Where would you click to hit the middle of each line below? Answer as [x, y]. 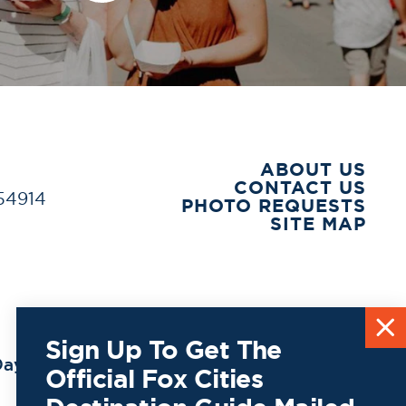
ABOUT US [313, 169]
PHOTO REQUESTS [273, 205]
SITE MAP [318, 223]
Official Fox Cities [155, 379]
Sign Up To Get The [164, 350]
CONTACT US [300, 187]
